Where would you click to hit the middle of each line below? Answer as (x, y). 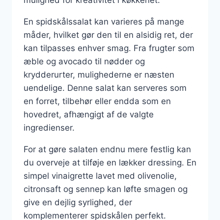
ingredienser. (49, 127)
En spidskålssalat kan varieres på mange (104, 21)
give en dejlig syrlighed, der (78, 202)
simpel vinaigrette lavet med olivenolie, (100, 176)
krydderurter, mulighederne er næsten (99, 74)
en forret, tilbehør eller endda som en (97, 101)
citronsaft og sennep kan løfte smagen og (106, 189)
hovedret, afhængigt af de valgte (89, 114)
